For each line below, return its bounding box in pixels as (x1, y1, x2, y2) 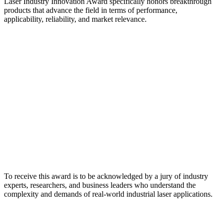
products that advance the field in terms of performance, (4, 6, 177, 15)
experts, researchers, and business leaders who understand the (4, 181, 196, 190)
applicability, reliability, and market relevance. (4, 15, 147, 24)
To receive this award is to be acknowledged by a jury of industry (4, 172, 208, 181)
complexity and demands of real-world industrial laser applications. (4, 190, 213, 199)
